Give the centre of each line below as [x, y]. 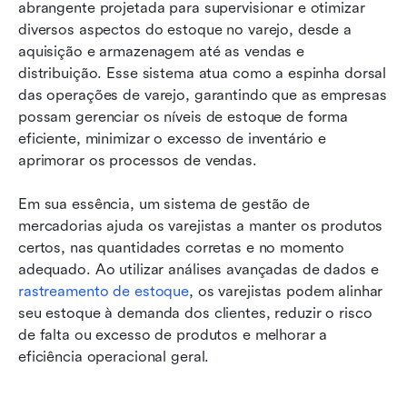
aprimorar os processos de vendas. [138, 160]
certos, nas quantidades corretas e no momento [182, 247]
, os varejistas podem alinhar [286, 291]
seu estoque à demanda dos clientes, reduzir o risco [195, 313]
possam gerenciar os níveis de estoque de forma [184, 116]
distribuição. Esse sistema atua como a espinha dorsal [203, 73]
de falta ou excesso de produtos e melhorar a [173, 334]
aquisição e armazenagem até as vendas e [162, 51]
